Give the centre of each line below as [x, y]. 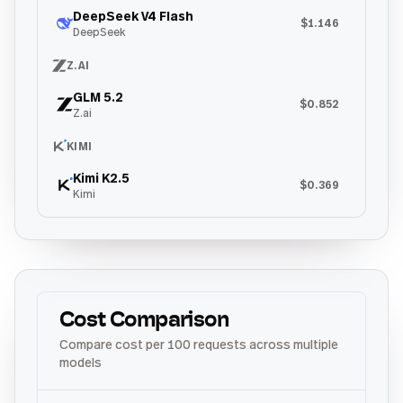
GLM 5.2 [98, 97]
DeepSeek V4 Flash [133, 16]
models [81, 362]
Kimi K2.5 [101, 178]
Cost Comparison [144, 321]
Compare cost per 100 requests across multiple [199, 344]
